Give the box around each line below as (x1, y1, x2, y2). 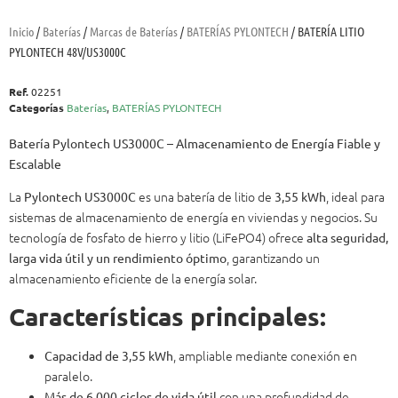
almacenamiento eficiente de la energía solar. (9, 269, 257, 288)
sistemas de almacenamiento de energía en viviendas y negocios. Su (9, 208, 378, 227)
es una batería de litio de (136, 187, 275, 206)
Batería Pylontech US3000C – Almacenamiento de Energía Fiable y (9, 134, 380, 151)
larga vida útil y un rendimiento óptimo (9, 250, 227, 267)
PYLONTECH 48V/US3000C (9, 43, 126, 60)
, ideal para (326, 187, 385, 206)
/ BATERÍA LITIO (289, 22, 364, 39)
